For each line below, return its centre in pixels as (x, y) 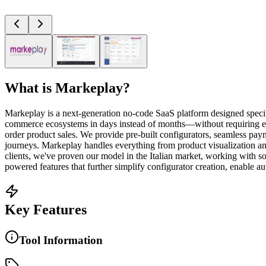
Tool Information (61, 240)
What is (30, 88)
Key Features (46, 209)
